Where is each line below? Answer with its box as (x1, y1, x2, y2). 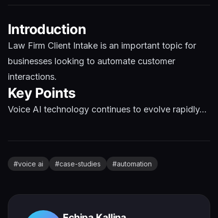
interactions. (8, 72, 57, 82)
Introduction (8, 21, 86, 37)
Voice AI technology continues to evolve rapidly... (8, 104, 207, 114)
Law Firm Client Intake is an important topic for (8, 40, 196, 51)
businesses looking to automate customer (8, 56, 175, 66)
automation (117, 160, 152, 168)
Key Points (8, 85, 76, 101)
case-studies (59, 160, 101, 168)
